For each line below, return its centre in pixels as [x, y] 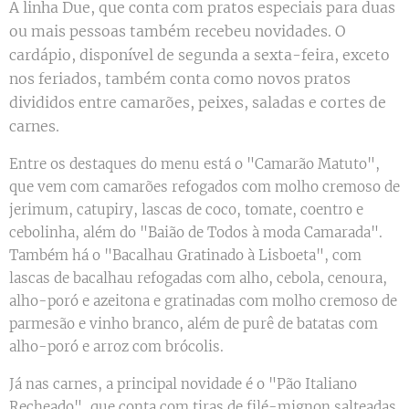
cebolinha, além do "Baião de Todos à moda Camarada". [196, 233]
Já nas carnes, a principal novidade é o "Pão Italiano [183, 384]
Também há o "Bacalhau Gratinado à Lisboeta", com [185, 256]
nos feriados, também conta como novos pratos [180, 79]
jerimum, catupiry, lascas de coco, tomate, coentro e [186, 210]
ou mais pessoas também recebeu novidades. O [178, 31]
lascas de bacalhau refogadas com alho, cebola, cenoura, [198, 278]
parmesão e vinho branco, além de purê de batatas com [194, 324]
